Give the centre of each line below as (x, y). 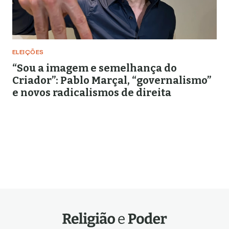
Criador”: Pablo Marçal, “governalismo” (112, 80)
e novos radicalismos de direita (92, 93)
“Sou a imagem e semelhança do (95, 68)
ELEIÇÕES (28, 53)
